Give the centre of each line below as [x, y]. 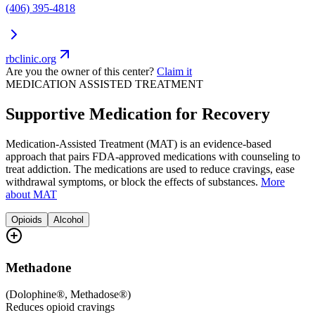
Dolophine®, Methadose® [68, 295]
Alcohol [69, 219]
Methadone [38, 267]
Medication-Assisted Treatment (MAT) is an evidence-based [139, 143]
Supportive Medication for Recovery [138, 114]
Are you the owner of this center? [80, 72]
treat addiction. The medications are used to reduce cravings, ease [150, 169]
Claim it [174, 72]
